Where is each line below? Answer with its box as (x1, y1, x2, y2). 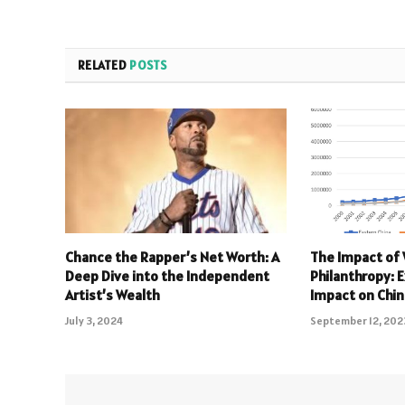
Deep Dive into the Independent (65, 267, 269, 286)
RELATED (78, 57, 130, 74)
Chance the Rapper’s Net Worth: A (65, 248, 279, 267)
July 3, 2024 (65, 314, 123, 328)
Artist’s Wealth (65, 286, 160, 305)
